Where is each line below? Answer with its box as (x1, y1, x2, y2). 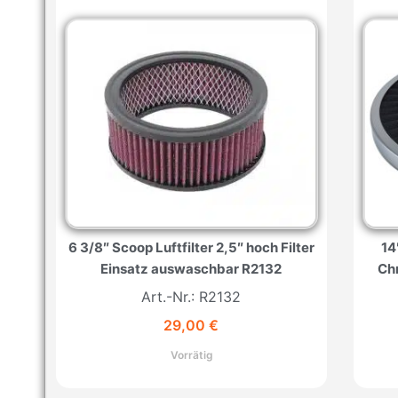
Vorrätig (170, 348, 212, 362)
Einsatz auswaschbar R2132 (100, 259, 283, 277)
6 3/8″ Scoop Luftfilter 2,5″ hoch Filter (68, 238, 314, 256)
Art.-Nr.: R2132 (141, 287, 242, 306)
